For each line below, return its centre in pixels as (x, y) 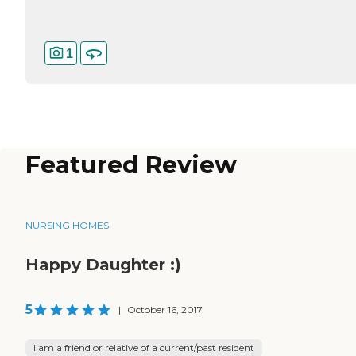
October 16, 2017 (165, 310)
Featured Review (131, 165)
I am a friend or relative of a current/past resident (144, 348)
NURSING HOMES (67, 226)
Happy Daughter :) (103, 265)
